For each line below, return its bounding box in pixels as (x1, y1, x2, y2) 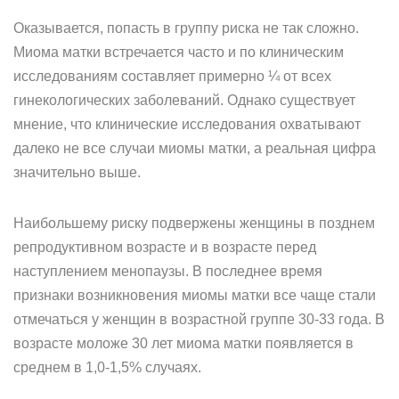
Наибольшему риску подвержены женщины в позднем (13, 216, 375, 231)
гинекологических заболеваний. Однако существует (13, 93, 355, 108)
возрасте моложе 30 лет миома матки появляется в (13, 336, 354, 351)
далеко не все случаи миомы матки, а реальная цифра (13, 141, 376, 156)
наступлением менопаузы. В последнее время (13, 264, 322, 279)
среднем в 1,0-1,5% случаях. (13, 360, 201, 375)
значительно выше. (13, 165, 141, 180)
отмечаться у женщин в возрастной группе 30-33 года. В (13, 312, 385, 327)
